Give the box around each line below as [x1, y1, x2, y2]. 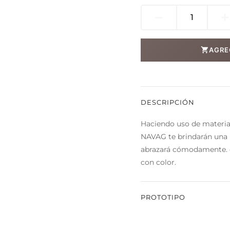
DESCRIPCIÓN [141, 98, 195, 106]
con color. [141, 157, 176, 167]
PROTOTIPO [141, 193, 185, 201]
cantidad [177, 36, 213, 46]
